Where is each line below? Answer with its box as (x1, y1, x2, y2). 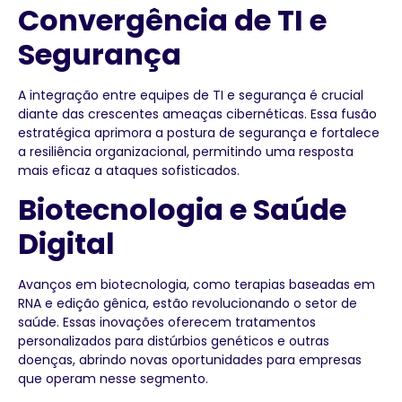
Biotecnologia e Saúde (18, 189, 346, 231)
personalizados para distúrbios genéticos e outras (18, 332, 329, 351)
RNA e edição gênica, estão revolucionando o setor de (18, 294, 357, 313)
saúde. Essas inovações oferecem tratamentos (18, 313, 316, 332)
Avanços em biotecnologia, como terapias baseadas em (18, 275, 375, 294)
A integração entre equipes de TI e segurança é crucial (18, 85, 363, 104)
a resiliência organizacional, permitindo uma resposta (18, 142, 354, 161)
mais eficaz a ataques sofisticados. (18, 161, 240, 179)
